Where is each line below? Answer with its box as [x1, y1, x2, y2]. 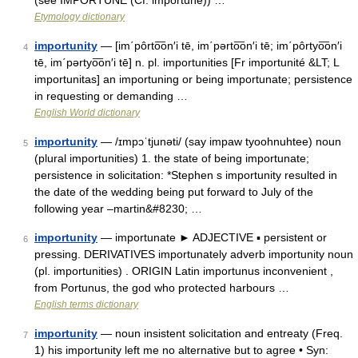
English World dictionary [34, 107, 140, 118]
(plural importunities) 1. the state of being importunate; [34, 152, 309, 165]
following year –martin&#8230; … [34, 202, 202, 215]
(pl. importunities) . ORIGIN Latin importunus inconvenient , [34, 265, 333, 277]
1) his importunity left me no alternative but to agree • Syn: [34, 344, 328, 356]
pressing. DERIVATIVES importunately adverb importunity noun [34, 248, 353, 261]
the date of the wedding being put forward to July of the [34, 185, 313, 198]
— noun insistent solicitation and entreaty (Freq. [97, 327, 343, 340]
